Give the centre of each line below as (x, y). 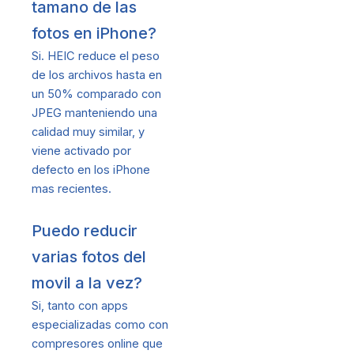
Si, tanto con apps (80, 306)
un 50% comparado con (96, 94)
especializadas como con (100, 325)
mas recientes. (72, 188)
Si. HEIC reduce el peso (96, 56)
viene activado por (81, 151)
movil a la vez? (87, 283)
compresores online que (97, 344)
